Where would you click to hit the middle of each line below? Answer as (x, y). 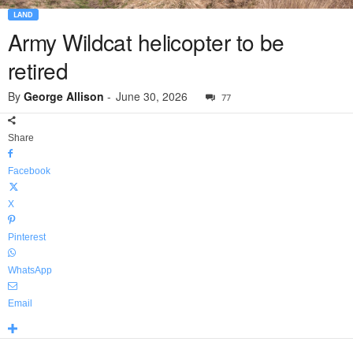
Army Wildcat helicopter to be (146, 42)
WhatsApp (30, 271)
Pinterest (27, 238)
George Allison (64, 97)
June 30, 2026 (152, 97)
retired (38, 71)
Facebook (29, 171)
